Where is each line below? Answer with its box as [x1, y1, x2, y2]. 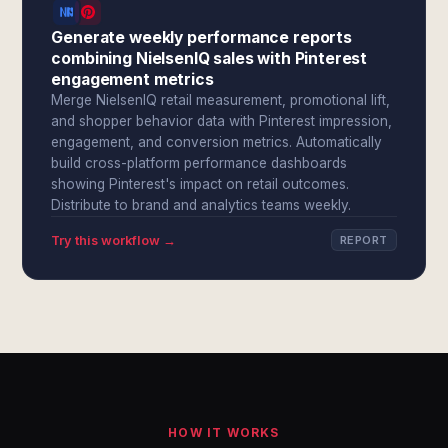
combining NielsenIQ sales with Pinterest [51, 49, 368, 68]
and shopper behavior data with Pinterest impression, [51, 113, 393, 129]
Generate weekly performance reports [51, 28, 352, 47]
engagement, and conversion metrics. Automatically [51, 134, 383, 150]
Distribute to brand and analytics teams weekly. [51, 197, 352, 213]
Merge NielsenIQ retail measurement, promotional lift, [51, 92, 391, 108]
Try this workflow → [51, 232, 177, 248]
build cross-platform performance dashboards [51, 155, 348, 171]
